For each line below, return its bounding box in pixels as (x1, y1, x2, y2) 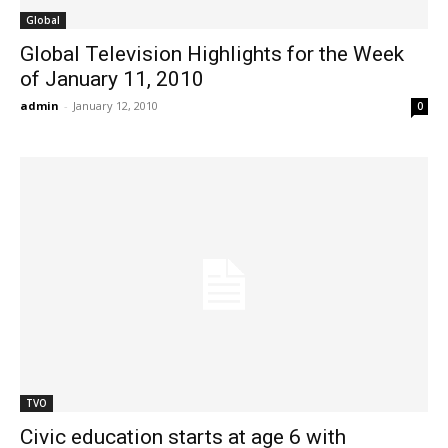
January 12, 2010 (73, 97, 158, 113)
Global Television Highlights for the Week (20, 41, 404, 66)
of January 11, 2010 (20, 66, 204, 91)
